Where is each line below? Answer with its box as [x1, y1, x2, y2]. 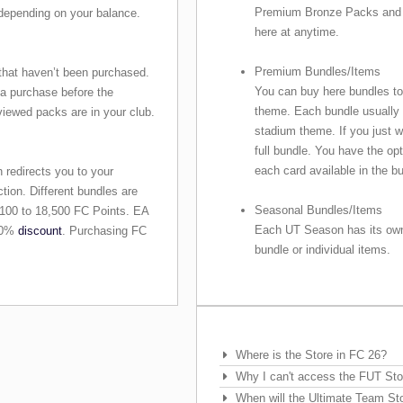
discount [18, 223, 62, 237]
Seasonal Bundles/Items [255, 203, 383, 218]
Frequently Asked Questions [219, 336, 368, 350]
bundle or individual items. [255, 243, 391, 257]
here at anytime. [255, 25, 340, 40]
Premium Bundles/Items [255, 65, 381, 79]
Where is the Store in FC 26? [236, 347, 388, 362]
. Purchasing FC [62, 223, 147, 237]
